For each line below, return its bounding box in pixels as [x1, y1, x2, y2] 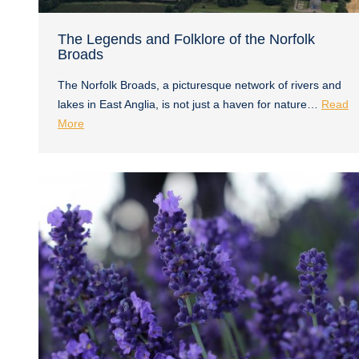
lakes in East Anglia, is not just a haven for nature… [58, 97, 321, 111]
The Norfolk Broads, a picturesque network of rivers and [58, 78, 341, 91]
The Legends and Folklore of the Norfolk [58, 30, 315, 47]
